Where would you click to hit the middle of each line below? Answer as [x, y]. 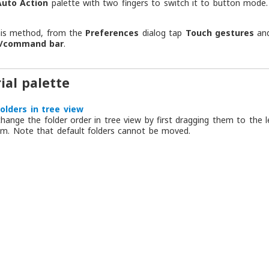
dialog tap [162, 33]
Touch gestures [220, 33]
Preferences [112, 33]
